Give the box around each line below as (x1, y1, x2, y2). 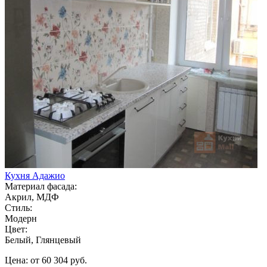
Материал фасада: (5, 181, 77, 191)
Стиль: (5, 202, 32, 213)
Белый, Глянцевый (5, 234, 81, 245)
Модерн (5, 213, 37, 223)
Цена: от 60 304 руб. (5, 254, 87, 265)
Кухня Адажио (5, 170, 65, 181)
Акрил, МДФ (5, 191, 59, 202)
